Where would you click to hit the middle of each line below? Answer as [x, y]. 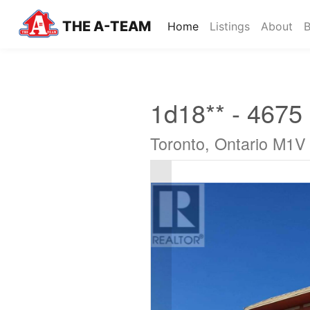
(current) [221, 25]
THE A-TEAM [107, 26]
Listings [230, 26]
